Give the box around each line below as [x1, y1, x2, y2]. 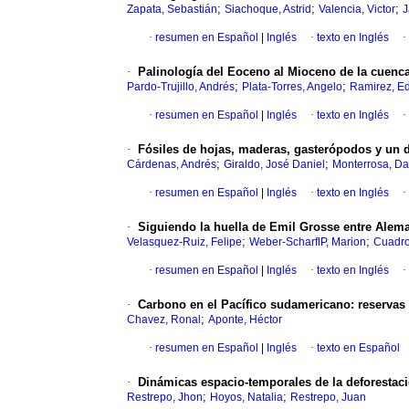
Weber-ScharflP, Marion [249, 236, 366, 249]
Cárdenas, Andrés [127, 158, 216, 172]
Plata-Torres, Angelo [242, 80, 342, 94]
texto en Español [317, 341, 400, 355]
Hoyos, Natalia [210, 391, 283, 404]
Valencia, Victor [319, 3, 395, 16]
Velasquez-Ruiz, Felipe [127, 236, 242, 249]
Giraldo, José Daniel [224, 158, 325, 172]
